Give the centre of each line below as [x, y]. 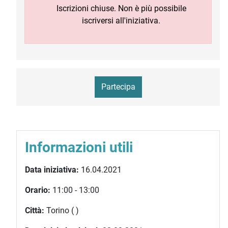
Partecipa [118, 87]
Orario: [38, 190]
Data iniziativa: [52, 170]
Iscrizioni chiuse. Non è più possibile [121, 8]
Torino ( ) [62, 210]
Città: [35, 210]
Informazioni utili [79, 147]
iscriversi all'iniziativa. [121, 21]
